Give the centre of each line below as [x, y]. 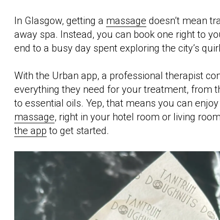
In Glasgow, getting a [60, 20]
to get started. [78, 130]
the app [30, 130]
